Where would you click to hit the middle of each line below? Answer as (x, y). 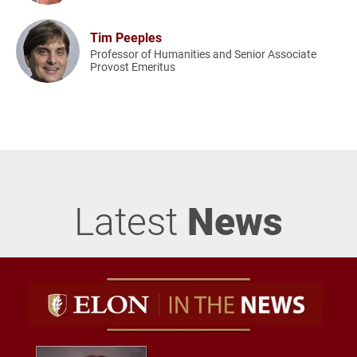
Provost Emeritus (133, 66)
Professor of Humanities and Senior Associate (204, 53)
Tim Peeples (126, 37)
